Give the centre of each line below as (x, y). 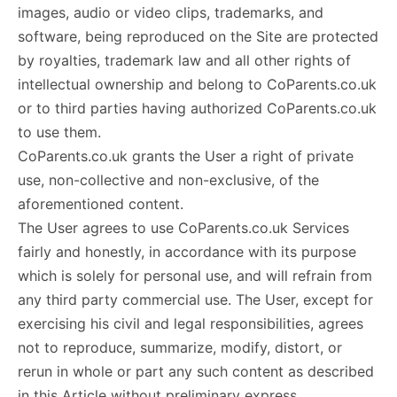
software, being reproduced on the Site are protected (198, 36)
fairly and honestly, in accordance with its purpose (187, 252)
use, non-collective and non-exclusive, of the (168, 180)
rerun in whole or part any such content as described (196, 371)
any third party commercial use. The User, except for (195, 300)
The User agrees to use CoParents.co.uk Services (183, 228)
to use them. (59, 132)
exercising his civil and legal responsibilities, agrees (191, 323)
